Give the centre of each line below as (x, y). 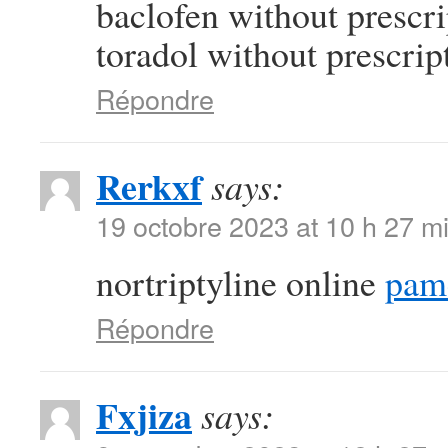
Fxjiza (144, 415)
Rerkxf (149, 186)
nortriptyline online (240, 282)
